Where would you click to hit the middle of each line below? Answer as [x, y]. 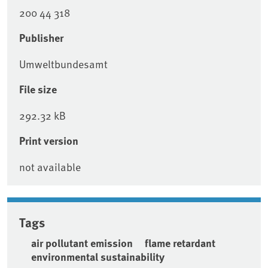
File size [38, 89]
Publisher [41, 38]
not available [50, 167]
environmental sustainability [98, 257]
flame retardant [180, 243]
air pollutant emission [82, 243]
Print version [49, 141]
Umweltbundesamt [63, 64]
